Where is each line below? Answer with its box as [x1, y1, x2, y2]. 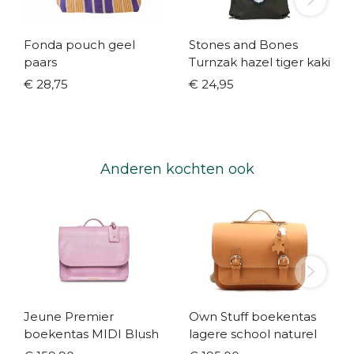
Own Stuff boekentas [189, 308, 316, 324]
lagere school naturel [189, 326, 317, 341]
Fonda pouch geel [24, 36, 135, 52]
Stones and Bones [189, 36, 298, 52]
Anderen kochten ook [100, 160, 254, 178]
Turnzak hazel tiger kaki [189, 54, 330, 70]
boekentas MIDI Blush [24, 326, 159, 341]
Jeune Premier [24, 308, 114, 324]
